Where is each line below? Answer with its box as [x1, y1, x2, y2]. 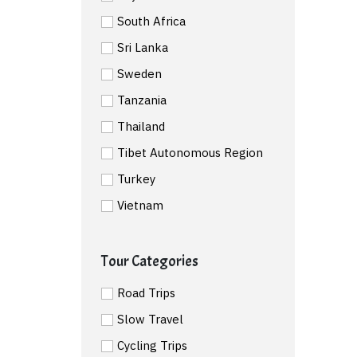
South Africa [117, 13, 186, 29]
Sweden [117, 65, 162, 81]
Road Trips [117, 284, 175, 300]
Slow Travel [117, 311, 183, 327]
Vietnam [117, 197, 163, 213]
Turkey [117, 171, 155, 186]
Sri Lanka [117, 39, 168, 55]
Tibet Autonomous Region [117, 144, 263, 160]
